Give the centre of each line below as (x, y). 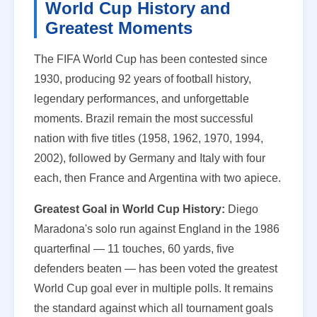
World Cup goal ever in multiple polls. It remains (154, 289)
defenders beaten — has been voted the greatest (156, 269)
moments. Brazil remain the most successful (144, 119)
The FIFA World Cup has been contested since (151, 59)
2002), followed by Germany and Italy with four (150, 158)
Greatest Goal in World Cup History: (129, 209)
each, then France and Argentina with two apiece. (157, 178)
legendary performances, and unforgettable (142, 99)
